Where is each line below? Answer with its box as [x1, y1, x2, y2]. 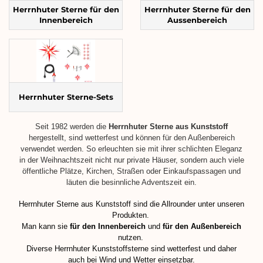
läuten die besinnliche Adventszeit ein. [66, 177, 197, 187]
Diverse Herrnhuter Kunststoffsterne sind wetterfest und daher [26, 244, 237, 253]
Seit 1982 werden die [35, 122, 109, 131]
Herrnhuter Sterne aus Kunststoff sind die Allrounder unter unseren [19, 199, 244, 208]
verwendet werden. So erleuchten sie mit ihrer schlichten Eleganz [21, 144, 242, 153]
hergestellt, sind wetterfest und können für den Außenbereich [28, 133, 235, 142]
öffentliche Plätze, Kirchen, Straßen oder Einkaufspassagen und [22, 166, 241, 176]
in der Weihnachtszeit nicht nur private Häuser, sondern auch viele [19, 155, 244, 164]
